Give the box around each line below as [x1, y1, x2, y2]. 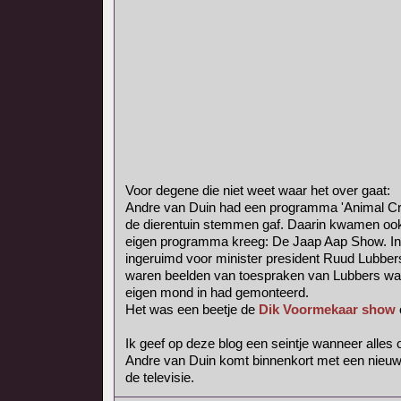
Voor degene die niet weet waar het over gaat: [125, 183, 390, 198]
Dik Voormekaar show [259, 302, 396, 317]
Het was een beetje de [125, 302, 259, 317]
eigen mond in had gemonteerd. [125, 285, 309, 300]
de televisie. [125, 370, 194, 385]
